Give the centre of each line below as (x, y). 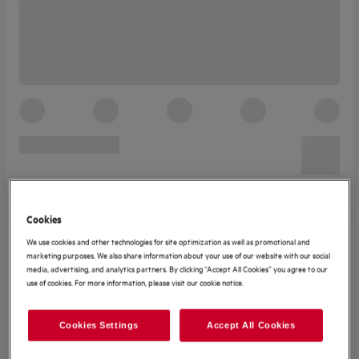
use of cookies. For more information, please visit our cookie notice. (135, 282)
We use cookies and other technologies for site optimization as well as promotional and (169, 242)
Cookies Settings (99, 326)
